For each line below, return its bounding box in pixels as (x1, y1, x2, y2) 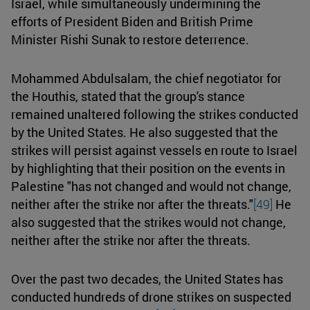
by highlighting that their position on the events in (11, 159, 285, 176)
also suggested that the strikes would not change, (11, 213, 286, 230)
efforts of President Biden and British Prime (11, 12, 253, 30)
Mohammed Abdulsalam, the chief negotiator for (11, 69, 282, 86)
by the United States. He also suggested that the (11, 123, 278, 140)
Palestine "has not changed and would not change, (11, 177, 291, 194)
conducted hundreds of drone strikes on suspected (11, 288, 291, 305)
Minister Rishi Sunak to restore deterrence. (11, 30, 249, 48)
